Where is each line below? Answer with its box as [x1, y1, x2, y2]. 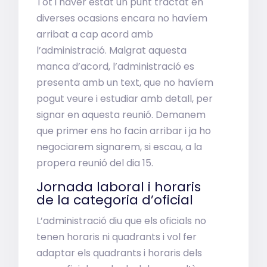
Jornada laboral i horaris [36, 178, 201, 196]
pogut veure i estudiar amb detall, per [36, 92, 213, 105]
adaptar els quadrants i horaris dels [36, 246, 203, 260]
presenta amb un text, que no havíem [36, 76, 214, 89]
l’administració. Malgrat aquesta [36, 44, 187, 57]
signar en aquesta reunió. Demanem [36, 108, 206, 122]
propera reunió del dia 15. [36, 156, 154, 170]
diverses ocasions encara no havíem [36, 11, 208, 25]
